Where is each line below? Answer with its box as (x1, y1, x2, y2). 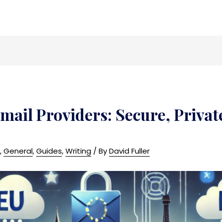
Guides (36, 146, 62, 157)
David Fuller (109, 146, 150, 157)
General (3, 146, 33, 157)
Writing (65, 146, 92, 157)
